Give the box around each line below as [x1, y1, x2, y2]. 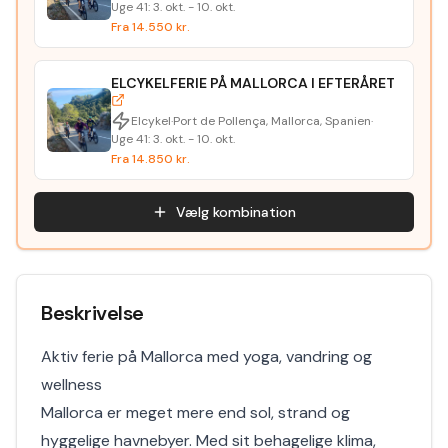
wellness [41, 374, 102, 395]
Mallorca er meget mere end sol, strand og [41, 402, 350, 423]
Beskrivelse [41, 300, 144, 326]
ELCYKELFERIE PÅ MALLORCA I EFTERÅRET [111, 74, 395, 92]
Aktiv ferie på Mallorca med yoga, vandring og [41, 346, 372, 367]
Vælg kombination [176, 203, 296, 221]
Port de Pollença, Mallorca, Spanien [173, 113, 371, 129]
